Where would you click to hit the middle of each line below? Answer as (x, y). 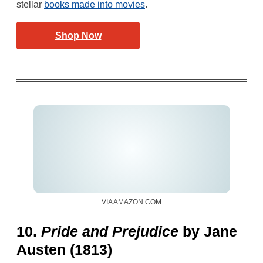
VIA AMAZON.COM (131, 202)
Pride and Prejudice (110, 231)
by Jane (208, 231)
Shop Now (78, 36)
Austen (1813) (64, 249)
